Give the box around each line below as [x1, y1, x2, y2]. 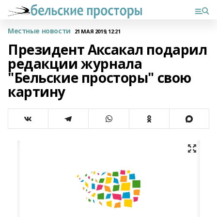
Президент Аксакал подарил [8, 40, 207, 59]
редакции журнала [8, 54, 142, 73]
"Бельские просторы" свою [8, 68, 191, 87]
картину [8, 82, 66, 101]
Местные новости [8, 26, 71, 35]
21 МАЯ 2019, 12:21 [74, 27, 121, 35]
